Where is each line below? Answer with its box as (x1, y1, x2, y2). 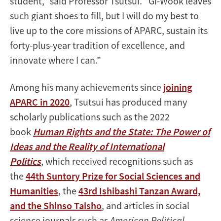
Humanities (10, 184, 58, 197)
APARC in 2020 (10, 95, 70, 108)
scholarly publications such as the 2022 (10, 110, 170, 123)
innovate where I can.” (10, 53, 101, 66)
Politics (10, 154, 41, 167)
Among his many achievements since (10, 80, 163, 93)
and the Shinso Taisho (10, 199, 102, 212)
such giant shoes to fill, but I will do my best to (10, 9, 199, 22)
